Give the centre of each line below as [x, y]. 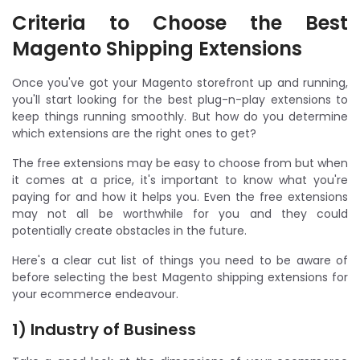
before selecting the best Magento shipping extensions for [180, 277]
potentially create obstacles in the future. [129, 230]
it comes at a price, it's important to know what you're [180, 180]
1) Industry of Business [104, 329]
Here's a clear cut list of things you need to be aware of [180, 260]
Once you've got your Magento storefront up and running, [180, 82]
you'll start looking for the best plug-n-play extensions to [180, 99]
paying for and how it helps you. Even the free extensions [180, 196]
